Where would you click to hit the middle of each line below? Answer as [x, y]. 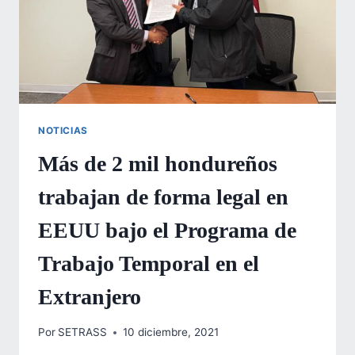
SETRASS [83, 332]
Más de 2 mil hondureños [158, 163]
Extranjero [90, 296]
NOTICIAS [63, 130]
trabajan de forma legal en [163, 197]
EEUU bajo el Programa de [167, 230]
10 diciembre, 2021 [171, 332]
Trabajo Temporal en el [149, 263]
